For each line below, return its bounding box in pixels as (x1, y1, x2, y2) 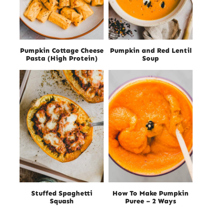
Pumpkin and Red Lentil (109, 46, 192, 55)
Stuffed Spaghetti (31, 189, 92, 197)
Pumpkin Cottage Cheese (20, 46, 104, 55)
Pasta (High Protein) (25, 54, 98, 63)
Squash (49, 197, 74, 205)
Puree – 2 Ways (125, 197, 176, 205)
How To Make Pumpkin (112, 189, 189, 197)
